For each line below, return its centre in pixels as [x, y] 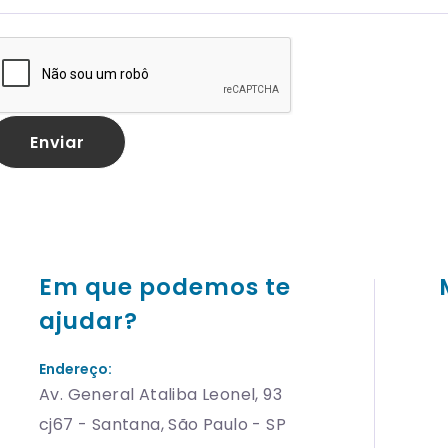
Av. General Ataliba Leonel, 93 [160, 394]
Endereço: [76, 369]
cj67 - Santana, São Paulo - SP [162, 424]
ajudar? [88, 321]
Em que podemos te [165, 287]
